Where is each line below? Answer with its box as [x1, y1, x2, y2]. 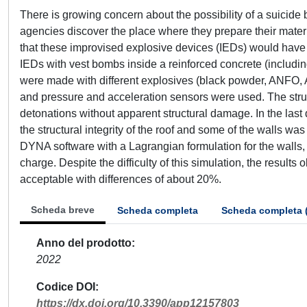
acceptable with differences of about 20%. [20, 173, 221, 185]
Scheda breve [31, 204, 95, 215]
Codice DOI [36, 281, 95, 293]
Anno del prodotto [36, 237, 132, 249]
